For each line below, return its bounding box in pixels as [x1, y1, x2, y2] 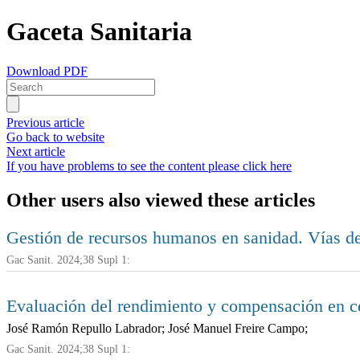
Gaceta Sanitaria [6, 17, 192, 47]
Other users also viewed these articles [6, 189, 315, 211]
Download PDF [6, 63, 88, 78]
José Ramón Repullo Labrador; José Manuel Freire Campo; [6, 321, 308, 335]
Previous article [6, 115, 84, 129]
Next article [6, 144, 65, 158]
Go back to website [6, 129, 104, 144]
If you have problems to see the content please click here [6, 158, 292, 173]
